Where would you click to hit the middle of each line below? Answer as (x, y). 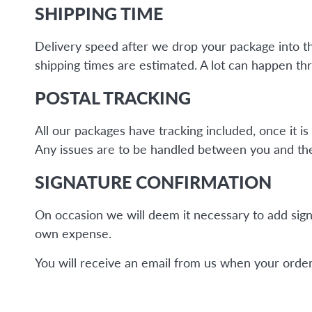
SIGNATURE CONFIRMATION (153, 181)
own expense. (73, 233)
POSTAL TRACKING (113, 97)
